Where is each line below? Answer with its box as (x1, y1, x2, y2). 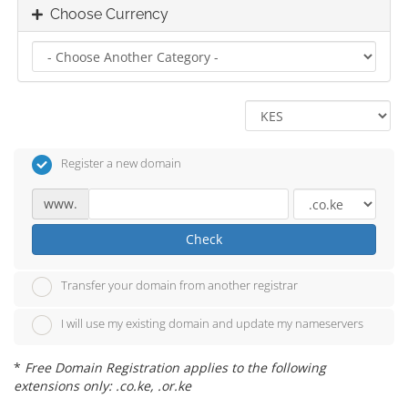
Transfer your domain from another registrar (61, 277, 298, 294)
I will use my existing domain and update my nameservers (61, 315, 363, 332)
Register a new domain (61, 155, 181, 171)
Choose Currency (43, 5, 168, 23)
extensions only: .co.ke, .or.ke (14, 376, 191, 394)
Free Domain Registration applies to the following (25, 358, 326, 376)
